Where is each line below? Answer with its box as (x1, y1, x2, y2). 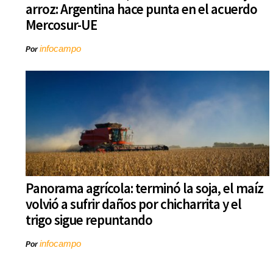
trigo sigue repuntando (26, 211, 152, 229)
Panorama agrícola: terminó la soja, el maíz (26, 179, 263, 197)
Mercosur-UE (26, 16, 97, 34)
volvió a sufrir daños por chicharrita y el (26, 195, 241, 213)
